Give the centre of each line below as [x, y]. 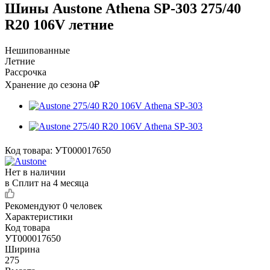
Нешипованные [37, 50]
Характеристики [39, 216]
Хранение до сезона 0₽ [52, 84]
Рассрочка [26, 72]
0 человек [83, 206]
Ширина [22, 249]
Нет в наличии [35, 172]
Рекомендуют [34, 206]
